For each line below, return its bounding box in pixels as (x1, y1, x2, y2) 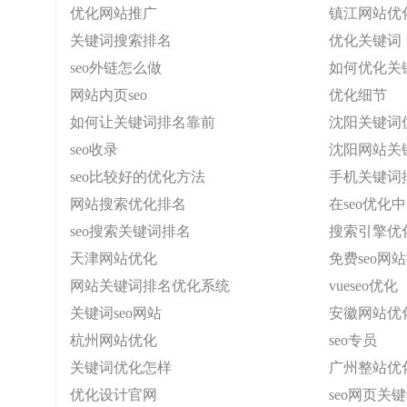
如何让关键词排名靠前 (70, 114, 215, 130)
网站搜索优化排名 (70, 196, 186, 212)
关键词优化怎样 (70, 360, 172, 375)
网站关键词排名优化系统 (70, 278, 230, 293)
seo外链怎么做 (70, 60, 162, 75)
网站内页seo (70, 87, 147, 103)
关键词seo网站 (70, 305, 162, 321)
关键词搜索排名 (70, 33, 172, 48)
